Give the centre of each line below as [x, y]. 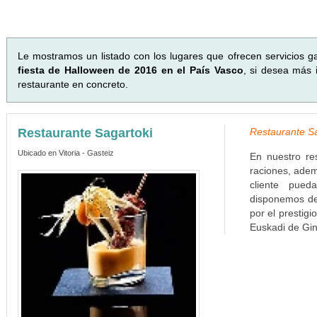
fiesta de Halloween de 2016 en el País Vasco [130, 70]
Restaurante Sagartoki [85, 133]
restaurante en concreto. [73, 84]
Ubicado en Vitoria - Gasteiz [65, 153]
